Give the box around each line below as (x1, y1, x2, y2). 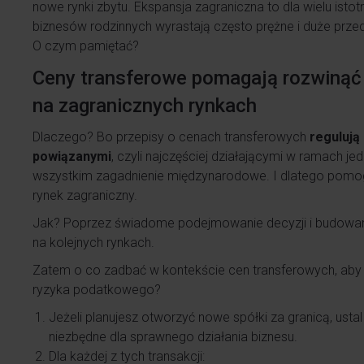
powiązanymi (32, 149, 111, 164)
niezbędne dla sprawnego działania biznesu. (49, 329, 297, 344)
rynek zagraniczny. (32, 188, 137, 203)
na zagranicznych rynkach (32, 94, 257, 117)
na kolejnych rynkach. (32, 235, 154, 250)
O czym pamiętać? (32, 38, 139, 54)
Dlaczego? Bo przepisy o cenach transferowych (32, 129, 310, 145)
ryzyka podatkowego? (32, 282, 161, 297)
